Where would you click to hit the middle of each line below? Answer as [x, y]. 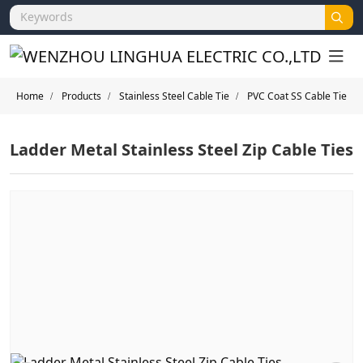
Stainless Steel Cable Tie [174, 96]
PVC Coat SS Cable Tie [297, 96]
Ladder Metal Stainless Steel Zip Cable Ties [181, 149]
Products [81, 96]
